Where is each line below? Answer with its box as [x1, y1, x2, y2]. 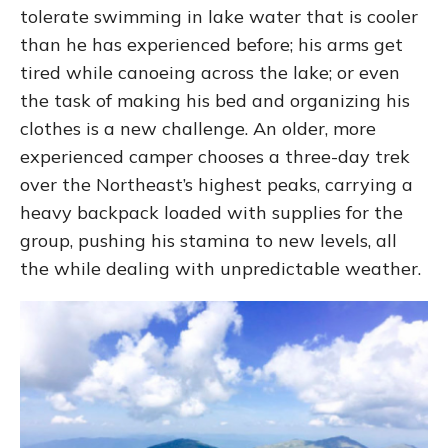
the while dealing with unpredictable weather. [20, 257, 421, 280]
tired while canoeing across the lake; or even [20, 61, 400, 84]
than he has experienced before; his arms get [20, 33, 403, 56]
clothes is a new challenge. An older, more [20, 117, 376, 140]
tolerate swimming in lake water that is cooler [20, 5, 418, 28]
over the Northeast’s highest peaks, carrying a [20, 173, 413, 196]
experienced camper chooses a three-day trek [20, 145, 410, 168]
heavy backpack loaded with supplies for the [20, 201, 403, 224]
